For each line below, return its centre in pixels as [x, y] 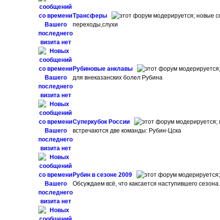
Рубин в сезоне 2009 [103, 175]
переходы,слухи [96, 25]
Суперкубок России [102, 122]
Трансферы [91, 16]
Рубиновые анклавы [104, 69]
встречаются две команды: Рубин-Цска [127, 131]
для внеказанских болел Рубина [118, 78]
